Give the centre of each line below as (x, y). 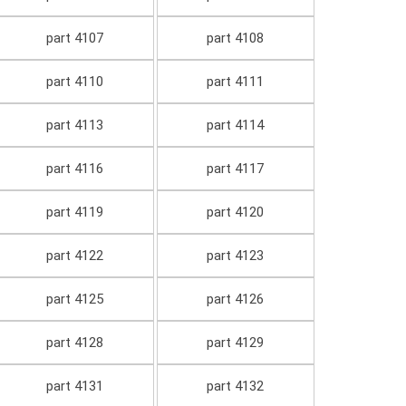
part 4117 (236, 169)
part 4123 (236, 256)
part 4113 (74, 126)
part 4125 (74, 300)
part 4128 (74, 343)
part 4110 (74, 82)
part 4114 (236, 126)
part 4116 (74, 169)
